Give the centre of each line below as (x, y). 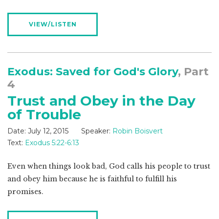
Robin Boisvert (138, 131)
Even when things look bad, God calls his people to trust (109, 166)
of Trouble (44, 115)
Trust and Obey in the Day (101, 101)
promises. (25, 192)
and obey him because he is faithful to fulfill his (92, 179)
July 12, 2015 (48, 131)
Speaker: (96, 131)
